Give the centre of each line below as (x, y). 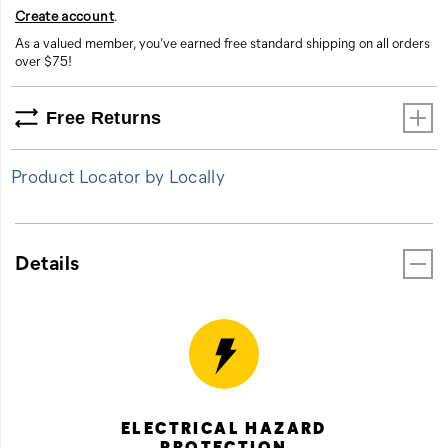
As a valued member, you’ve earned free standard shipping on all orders (222, 42)
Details (47, 261)
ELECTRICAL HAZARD (224, 427)
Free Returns (104, 117)
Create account (64, 15)
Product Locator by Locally (118, 175)
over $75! (43, 60)
